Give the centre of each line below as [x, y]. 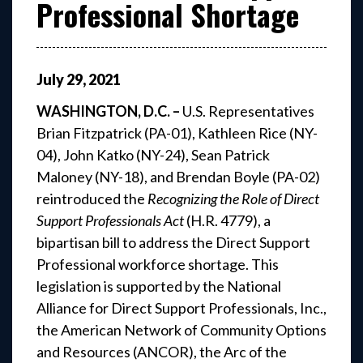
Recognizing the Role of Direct [233, 199]
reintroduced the [92, 199]
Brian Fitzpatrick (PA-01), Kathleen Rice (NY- [177, 133]
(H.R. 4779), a [228, 221]
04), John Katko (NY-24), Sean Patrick [153, 155]
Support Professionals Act [111, 221]
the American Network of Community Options [181, 330]
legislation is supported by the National [159, 286]
